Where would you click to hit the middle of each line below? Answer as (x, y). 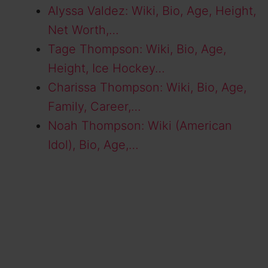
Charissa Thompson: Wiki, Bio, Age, (147, 88)
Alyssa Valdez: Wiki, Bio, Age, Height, (152, 11)
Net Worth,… (83, 30)
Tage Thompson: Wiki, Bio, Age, (137, 49)
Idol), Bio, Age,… (93, 145)
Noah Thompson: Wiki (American (140, 126)
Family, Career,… (95, 107)
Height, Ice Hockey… (106, 68)
